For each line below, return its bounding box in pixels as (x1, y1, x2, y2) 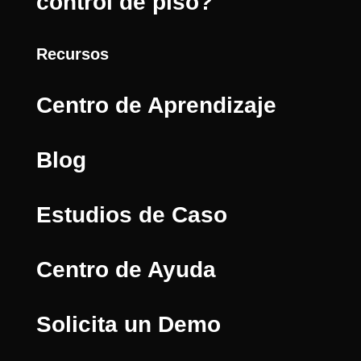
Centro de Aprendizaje (35, 93, 276, 118)
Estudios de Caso (35, 202, 227, 228)
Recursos (35, 45, 109, 64)
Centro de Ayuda (35, 257, 216, 283)
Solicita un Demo (35, 312, 221, 338)
